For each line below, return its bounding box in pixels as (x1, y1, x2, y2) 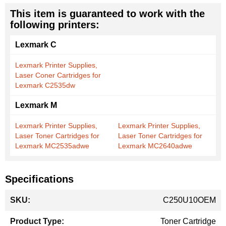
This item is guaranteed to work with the (10, 8, 205, 19)
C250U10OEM (163, 196, 216, 204)
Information (5, 201, 44, 210)
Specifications (5, 174, 74, 185)
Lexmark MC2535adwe (15, 142, 89, 150)
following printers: (10, 19, 99, 30)
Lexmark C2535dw (15, 81, 75, 89)
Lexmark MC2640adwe (118, 142, 192, 150)
